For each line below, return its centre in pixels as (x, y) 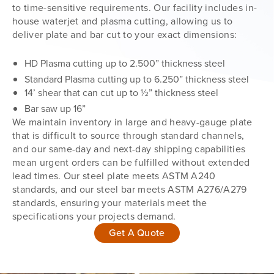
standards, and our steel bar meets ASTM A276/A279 (130, 189)
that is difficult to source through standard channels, (128, 135)
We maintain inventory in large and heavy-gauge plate (132, 122)
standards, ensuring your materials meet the (110, 202)
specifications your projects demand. (94, 216)
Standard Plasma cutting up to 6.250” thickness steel (137, 79)
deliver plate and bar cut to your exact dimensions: (125, 34)
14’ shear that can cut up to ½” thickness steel (121, 92)
